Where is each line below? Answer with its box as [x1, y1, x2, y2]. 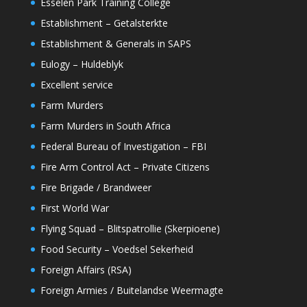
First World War [40, 201, 109, 215]
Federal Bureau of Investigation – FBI [40, 140, 206, 153]
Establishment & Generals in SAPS [40, 37, 191, 51]
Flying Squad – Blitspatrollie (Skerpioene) [40, 222, 220, 236]
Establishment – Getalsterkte [40, 16, 168, 30]
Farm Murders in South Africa [40, 119, 171, 133]
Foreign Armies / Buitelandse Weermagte [40, 284, 223, 297]
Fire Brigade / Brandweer [40, 181, 151, 195]
